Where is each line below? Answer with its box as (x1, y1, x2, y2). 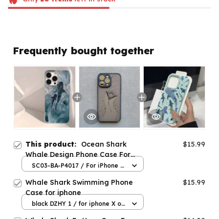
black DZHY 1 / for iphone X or (32, 200, 124, 208)
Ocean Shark (81, 139, 127, 149)
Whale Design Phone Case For (25, 150, 131, 159)
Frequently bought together (13, 44, 154, 57)
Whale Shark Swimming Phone (25, 177, 133, 187)
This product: (25, 139, 81, 149)
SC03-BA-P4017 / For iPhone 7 (32, 162, 124, 170)
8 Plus (32, 171, 50, 179)
